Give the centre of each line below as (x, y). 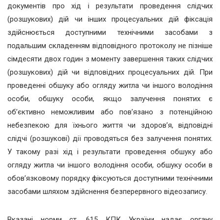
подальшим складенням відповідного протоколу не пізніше (110, 46)
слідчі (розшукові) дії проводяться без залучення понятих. (110, 138)
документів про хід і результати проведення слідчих (110, 6)
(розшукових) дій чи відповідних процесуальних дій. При (110, 72)
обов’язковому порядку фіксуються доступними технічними (110, 178)
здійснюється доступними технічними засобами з (110, 32)
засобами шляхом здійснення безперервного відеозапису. (107, 192)
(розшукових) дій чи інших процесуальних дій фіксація (110, 19)
